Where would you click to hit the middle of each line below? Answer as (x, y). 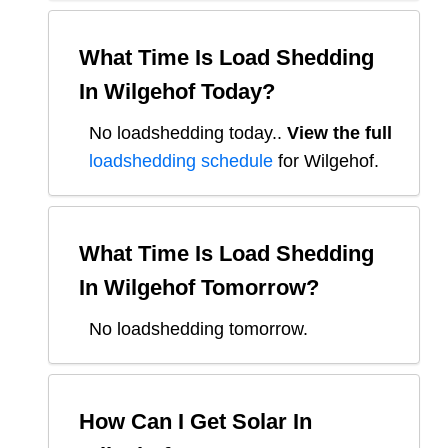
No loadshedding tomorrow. (198, 328)
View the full (339, 132)
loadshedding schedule (181, 160)
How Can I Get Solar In (195, 421)
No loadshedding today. (183, 132)
